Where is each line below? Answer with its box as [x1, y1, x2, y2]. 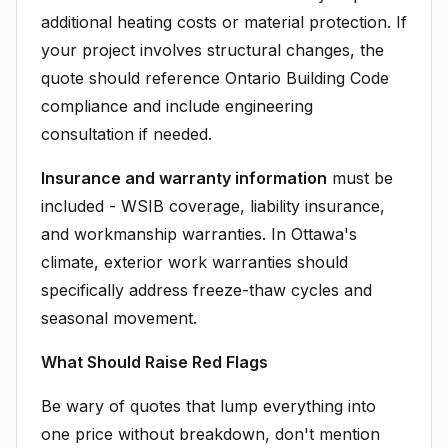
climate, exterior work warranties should [41, 252, 348, 272]
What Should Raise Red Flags [41, 352, 268, 372]
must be [327, 168, 393, 188]
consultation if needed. [41, 124, 212, 144]
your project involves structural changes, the [41, 40, 384, 60]
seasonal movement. [41, 308, 197, 328]
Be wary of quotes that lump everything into [41, 396, 376, 416]
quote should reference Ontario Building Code [41, 68, 389, 88]
